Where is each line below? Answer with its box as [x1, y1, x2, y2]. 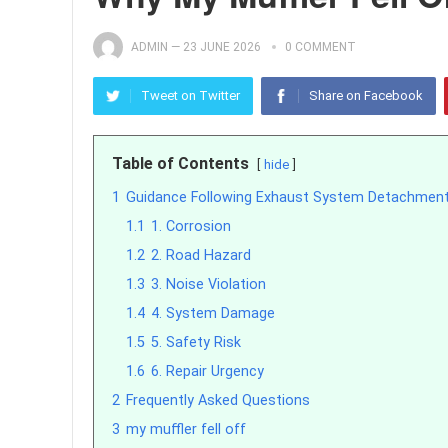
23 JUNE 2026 [183, 40, 261, 54]
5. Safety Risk [151, 334, 241, 351]
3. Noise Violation [151, 276, 266, 293]
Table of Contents [112, 154, 249, 173]
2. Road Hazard [151, 247, 251, 264]
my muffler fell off [126, 421, 246, 438]
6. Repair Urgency [151, 363, 264, 380]
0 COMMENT [285, 40, 356, 54]
